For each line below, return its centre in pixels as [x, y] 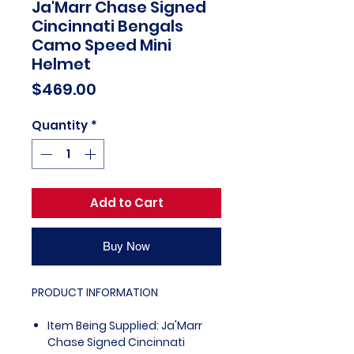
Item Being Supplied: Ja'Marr [125, 326]
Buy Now [126, 247]
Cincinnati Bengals [107, 26]
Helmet [61, 64]
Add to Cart [126, 203]
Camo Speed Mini [102, 45]
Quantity [60, 125]
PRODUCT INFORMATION [95, 293]
